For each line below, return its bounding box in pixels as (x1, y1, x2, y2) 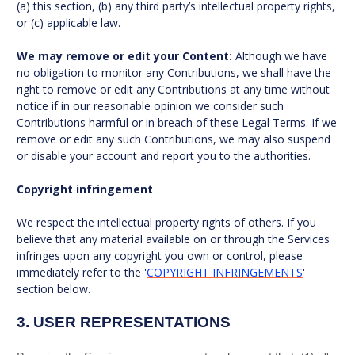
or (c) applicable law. (17, 15, 120, 30)
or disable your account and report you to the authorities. (17, 148, 311, 163)
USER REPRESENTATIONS (33, 314, 231, 330)
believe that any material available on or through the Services (17, 231, 330, 246)
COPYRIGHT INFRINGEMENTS (147, 265, 303, 280)
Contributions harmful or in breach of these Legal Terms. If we (17, 115, 337, 130)
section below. (17, 281, 90, 296)
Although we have (232, 48, 327, 63)
